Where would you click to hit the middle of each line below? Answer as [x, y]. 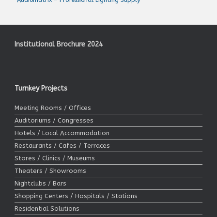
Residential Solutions [47, 208]
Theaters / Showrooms [50, 170]
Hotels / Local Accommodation [62, 133]
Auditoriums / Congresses [54, 120]
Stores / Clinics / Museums [55, 158]
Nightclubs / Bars [40, 183]
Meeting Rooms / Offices [53, 108]
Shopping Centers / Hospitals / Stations [76, 196]
